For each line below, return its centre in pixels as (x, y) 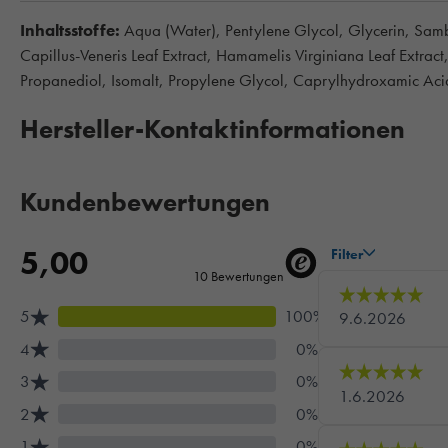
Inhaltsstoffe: (70, 30)
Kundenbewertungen (145, 202)
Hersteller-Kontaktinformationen (212, 129)
